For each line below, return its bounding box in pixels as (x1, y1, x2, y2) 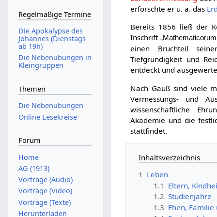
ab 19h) (18, 42, 43, 51)
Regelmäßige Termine (18, 9, 91, 19)
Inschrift (130, 32, 160, 43)
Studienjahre (168, 191, 212, 201)
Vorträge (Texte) (18, 197, 71, 207)
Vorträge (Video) (18, 186, 72, 196)
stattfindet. (130, 125, 168, 136)
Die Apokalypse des (18, 26, 83, 36)
